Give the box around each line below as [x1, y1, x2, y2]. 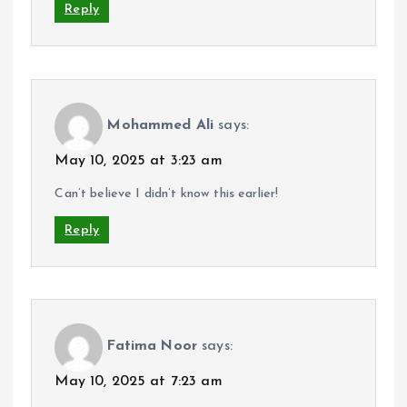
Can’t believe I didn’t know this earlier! [55, 186, 279, 201]
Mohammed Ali [107, 118, 214, 134]
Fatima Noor [107, 339, 197, 354]
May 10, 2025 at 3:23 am [55, 153, 223, 168]
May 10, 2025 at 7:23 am [55, 373, 223, 389]
